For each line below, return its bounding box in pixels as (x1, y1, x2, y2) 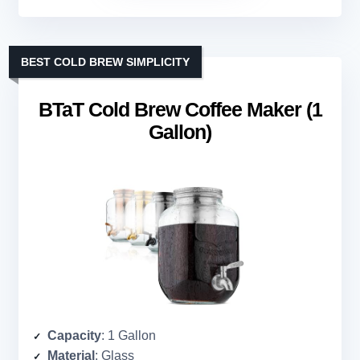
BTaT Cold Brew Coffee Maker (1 (38, 98, 322, 121)
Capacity (47, 329, 101, 343)
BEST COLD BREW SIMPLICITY (21, 55, 190, 69)
